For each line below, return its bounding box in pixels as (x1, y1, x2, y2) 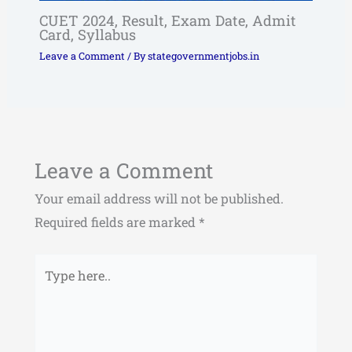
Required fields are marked (34, 213, 199, 230)
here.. (33, 279, 67, 296)
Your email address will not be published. (34, 189, 284, 207)
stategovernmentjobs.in (147, 49, 259, 63)
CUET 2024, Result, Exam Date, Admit (38, 10, 296, 30)
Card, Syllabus (38, 24, 136, 44)
